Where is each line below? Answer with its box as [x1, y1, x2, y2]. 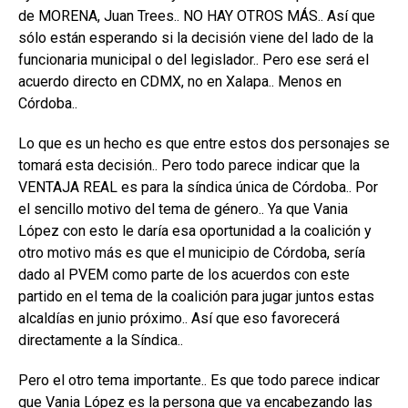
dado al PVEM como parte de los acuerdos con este [18, 266, 350, 284]
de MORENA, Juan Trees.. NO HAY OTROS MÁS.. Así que [18, 7, 375, 25]
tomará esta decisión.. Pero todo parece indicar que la [18, 157, 360, 175]
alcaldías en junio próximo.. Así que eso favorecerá [18, 310, 340, 328]
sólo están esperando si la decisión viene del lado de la [18, 29, 373, 47]
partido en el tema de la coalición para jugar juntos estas [18, 288, 374, 306]
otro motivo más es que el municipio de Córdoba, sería [18, 244, 365, 262]
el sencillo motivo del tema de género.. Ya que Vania [18, 200, 348, 219]
